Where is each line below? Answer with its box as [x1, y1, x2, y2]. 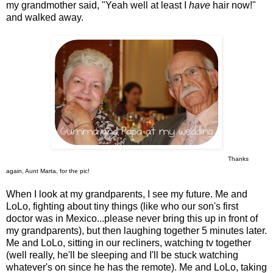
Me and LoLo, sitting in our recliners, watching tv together [6, 238, 251, 249]
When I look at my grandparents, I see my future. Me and [6, 189, 247, 200]
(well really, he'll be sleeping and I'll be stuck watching [6, 250, 238, 261]
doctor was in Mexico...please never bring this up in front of [6, 213, 258, 224]
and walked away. [6, 12, 83, 23]
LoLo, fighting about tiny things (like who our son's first [6, 201, 238, 212]
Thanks [228, 155, 249, 163]
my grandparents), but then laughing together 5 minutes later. [6, 225, 267, 236]
